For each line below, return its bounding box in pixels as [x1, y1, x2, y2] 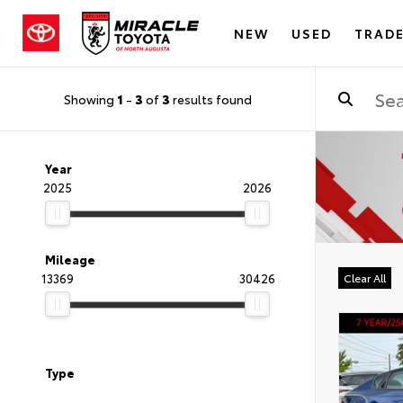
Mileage [45, 251, 95, 267]
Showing [63, 89, 117, 108]
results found [169, 89, 252, 108]
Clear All [344, 270, 386, 286]
